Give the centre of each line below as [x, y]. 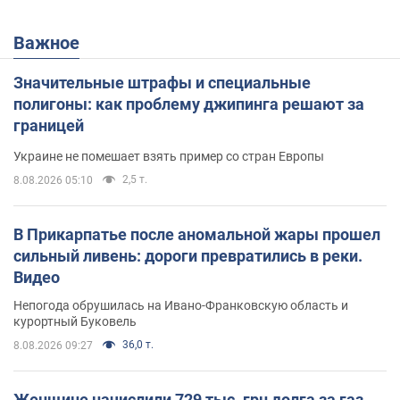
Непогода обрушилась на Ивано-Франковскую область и [181, 305]
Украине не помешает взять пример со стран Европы [169, 156]
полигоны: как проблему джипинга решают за [189, 104]
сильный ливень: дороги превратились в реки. [188, 255]
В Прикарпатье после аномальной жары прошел [197, 234]
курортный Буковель [75, 321]
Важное [52, 42]
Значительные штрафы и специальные [162, 82]
